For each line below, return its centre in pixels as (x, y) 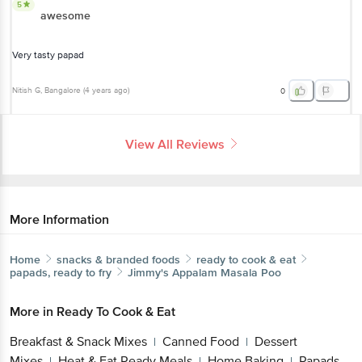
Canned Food (201, 341)
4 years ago (106, 91)
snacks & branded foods (118, 259)
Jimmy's (148, 272)
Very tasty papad (48, 55)
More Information (59, 219)
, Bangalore (61, 91)
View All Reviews (175, 144)
